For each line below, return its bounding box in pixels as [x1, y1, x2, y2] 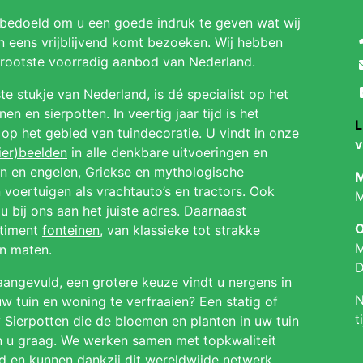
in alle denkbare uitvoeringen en [67, 144, 267, 160]
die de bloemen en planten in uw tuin [69, 313, 299, 329]
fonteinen [42, 222, 100, 238]
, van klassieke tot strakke [100, 222, 260, 238]
